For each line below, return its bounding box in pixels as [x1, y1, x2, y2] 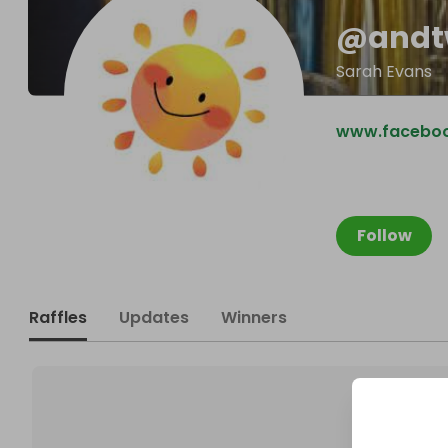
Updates [119, 306, 189, 329]
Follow [356, 224, 412, 247]
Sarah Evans [336, 60, 432, 83]
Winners [221, 306, 287, 329]
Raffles [29, 306, 87, 329]
